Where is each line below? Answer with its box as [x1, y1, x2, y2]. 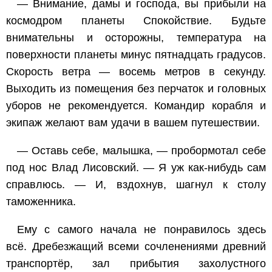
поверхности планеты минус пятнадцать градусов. [6, 48, 266, 61]
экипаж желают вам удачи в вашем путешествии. [6, 116, 260, 129]
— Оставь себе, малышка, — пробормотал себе [17, 144, 266, 157]
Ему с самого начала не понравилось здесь [17, 223, 266, 236]
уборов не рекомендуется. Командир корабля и [6, 99, 266, 112]
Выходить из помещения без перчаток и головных [6, 82, 266, 95]
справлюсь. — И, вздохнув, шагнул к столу [6, 178, 266, 191]
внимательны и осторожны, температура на [6, 31, 266, 44]
